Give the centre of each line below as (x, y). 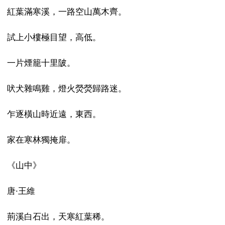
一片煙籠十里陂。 (41, 63)
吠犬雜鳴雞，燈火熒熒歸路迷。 (67, 88)
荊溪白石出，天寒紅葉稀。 (58, 216)
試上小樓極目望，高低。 (54, 37)
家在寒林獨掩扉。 (41, 139)
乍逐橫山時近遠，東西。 (54, 114)
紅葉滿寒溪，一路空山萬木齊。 (67, 11)
